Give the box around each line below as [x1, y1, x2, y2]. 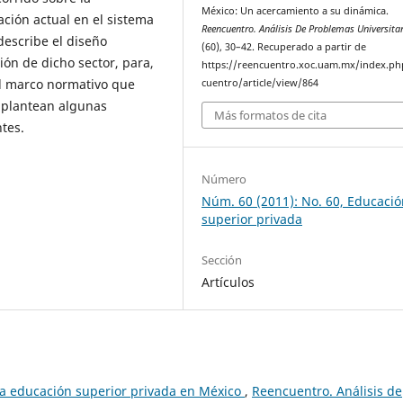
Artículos [201, 273, 255, 291]
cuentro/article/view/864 [201, 76, 319, 89]
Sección [201, 251, 243, 268]
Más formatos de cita [214, 106, 327, 123]
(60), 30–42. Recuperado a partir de [201, 40, 367, 53]
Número [201, 170, 247, 187]
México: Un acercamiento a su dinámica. [201, 4, 390, 17]
